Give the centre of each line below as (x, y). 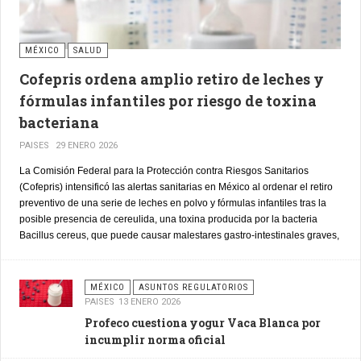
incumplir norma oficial (156, 340)
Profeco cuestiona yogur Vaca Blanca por (203, 323)
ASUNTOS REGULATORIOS (194, 288)
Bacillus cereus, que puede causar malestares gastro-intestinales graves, (179, 236)
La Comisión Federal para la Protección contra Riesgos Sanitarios (164, 171)
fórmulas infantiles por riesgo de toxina (168, 101)
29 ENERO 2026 (87, 146)
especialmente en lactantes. (81, 252)
